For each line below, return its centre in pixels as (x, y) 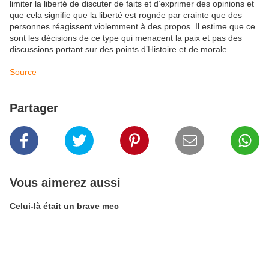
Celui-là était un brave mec (64, 206)
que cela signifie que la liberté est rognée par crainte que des (126, 15)
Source (23, 72)
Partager (34, 108)
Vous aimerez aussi (65, 183)
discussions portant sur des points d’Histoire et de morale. (119, 49)
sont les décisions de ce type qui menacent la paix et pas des (126, 38)
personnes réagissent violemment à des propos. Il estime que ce (132, 26)
